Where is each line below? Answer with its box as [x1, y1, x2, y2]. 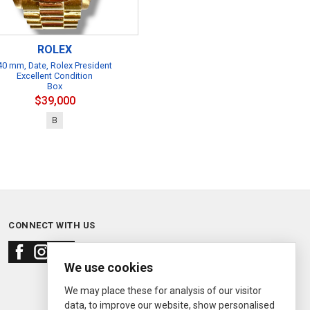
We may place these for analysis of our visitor [64, 285, 262, 296]
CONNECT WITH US [8, 220, 95, 230]
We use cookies [64, 260, 153, 275]
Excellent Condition [17, 71, 93, 81]
